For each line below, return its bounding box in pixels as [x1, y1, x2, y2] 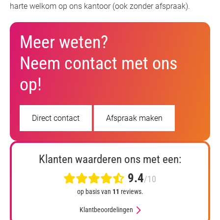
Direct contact [32, 113, 80, 123]
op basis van [77, 188, 112, 196]
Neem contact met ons [20, 53, 177, 74]
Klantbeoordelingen [79, 206, 133, 214]
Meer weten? [20, 32, 108, 53]
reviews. [119, 188, 143, 196]
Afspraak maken [106, 113, 163, 123]
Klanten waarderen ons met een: [39, 152, 181, 166]
